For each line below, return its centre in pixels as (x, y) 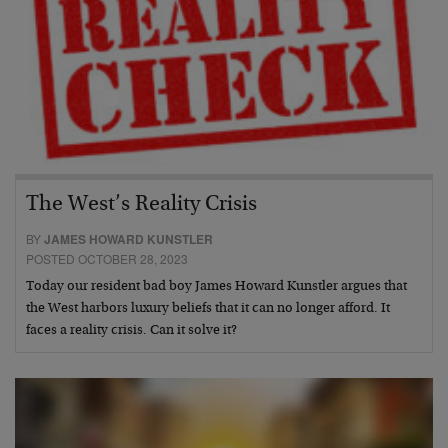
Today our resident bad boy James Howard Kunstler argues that (216, 286)
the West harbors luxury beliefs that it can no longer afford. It (208, 308)
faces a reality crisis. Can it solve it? (131, 330)
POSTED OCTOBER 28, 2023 (107, 258)
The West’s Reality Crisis (141, 204)
